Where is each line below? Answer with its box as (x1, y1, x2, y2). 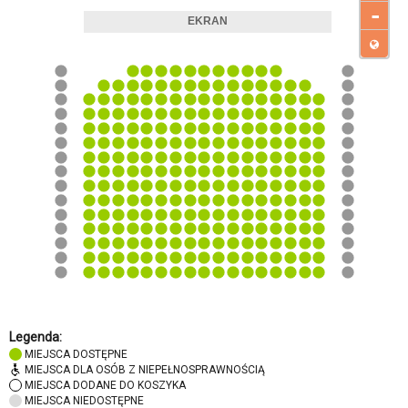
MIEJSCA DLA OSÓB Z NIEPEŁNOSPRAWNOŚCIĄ (25, 363, 265, 377)
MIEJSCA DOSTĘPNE (25, 348, 127, 362)
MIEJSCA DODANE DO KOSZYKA (25, 379, 186, 393)
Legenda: (9, 330, 62, 345)
